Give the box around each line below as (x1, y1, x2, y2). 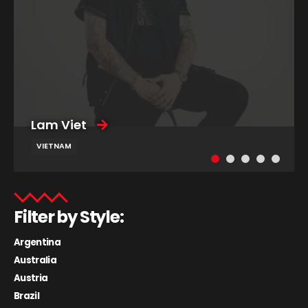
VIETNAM (36, 140, 71, 151)
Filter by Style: (14, 204, 124, 229)
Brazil (14, 289, 40, 303)
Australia (14, 254, 57, 267)
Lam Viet (31, 115, 87, 133)
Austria (14, 272, 48, 285)
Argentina (14, 236, 61, 250)
